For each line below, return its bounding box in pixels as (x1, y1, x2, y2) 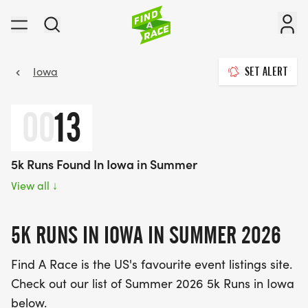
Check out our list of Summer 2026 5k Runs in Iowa (11, 275, 294, 291)
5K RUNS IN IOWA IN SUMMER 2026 (11, 221, 281, 249)
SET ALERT (244, 65, 287, 78)
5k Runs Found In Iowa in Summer (11, 155, 197, 173)
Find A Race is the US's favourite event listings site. (11, 256, 292, 272)
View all (11, 178, 52, 192)
